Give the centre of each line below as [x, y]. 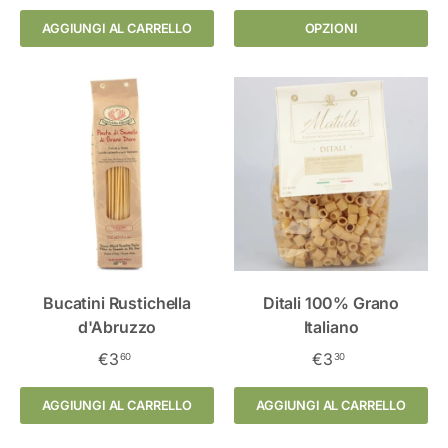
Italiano [331, 326]
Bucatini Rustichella [117, 302]
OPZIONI [331, 28]
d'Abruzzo [117, 326]
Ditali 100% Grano [331, 302]
